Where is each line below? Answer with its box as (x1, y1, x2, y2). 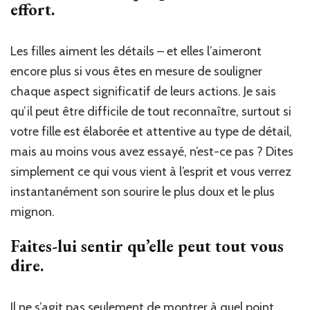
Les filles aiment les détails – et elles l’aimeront (10, 43, 262, 59)
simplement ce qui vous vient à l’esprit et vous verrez (10, 163, 291, 179)
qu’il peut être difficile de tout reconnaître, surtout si (10, 103, 291, 119)
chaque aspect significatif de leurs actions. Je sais (10, 83, 276, 99)
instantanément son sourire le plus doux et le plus (10, 183, 275, 199)
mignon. (10, 203, 55, 219)
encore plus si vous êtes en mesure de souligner (10, 63, 262, 79)
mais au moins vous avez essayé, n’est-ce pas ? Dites (10, 143, 293, 159)
